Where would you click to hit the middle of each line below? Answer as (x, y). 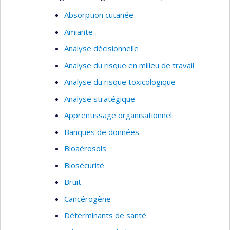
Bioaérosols (85, 148)
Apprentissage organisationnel (118, 115)
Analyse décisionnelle (101, 48)
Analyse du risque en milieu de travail (129, 65)
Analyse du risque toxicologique (120, 82)
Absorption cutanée (99, 15)
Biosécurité (84, 165)
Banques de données (102, 132)
